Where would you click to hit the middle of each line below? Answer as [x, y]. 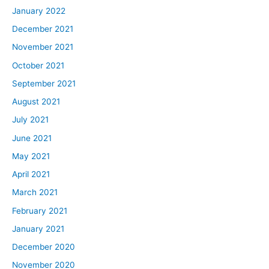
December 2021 [43, 29]
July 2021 [30, 120]
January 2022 [39, 11]
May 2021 [31, 156]
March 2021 [35, 192]
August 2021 [36, 102]
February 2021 [40, 210]
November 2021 [43, 47]
